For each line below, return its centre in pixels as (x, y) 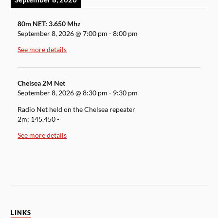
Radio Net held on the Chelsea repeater (77, 109)
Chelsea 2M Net (42, 83)
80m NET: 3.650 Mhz (49, 24)
